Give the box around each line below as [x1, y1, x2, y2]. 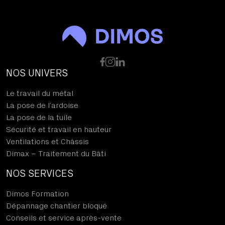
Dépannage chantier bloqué [6, 202, 107, 210]
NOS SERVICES [6, 169, 73, 179]
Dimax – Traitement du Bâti [6, 150, 106, 158]
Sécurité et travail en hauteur [6, 126, 111, 134]
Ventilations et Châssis [6, 138, 89, 146]
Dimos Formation [6, 190, 69, 198]
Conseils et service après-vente [6, 214, 122, 222]
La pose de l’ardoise [6, 101, 78, 109]
